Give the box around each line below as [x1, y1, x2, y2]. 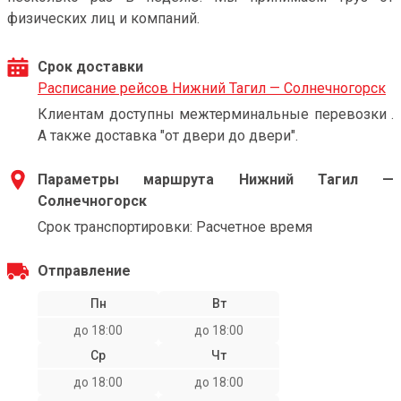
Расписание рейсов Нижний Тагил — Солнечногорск [38, 80, 386, 97]
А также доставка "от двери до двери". [38, 127, 298, 144]
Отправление [38, 262, 131, 279]
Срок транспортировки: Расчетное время [38, 218, 312, 235]
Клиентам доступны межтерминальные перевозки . [38, 106, 394, 123]
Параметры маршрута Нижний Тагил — [38, 171, 394, 188]
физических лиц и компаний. [7, 10, 200, 27]
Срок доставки [38, 58, 143, 75]
